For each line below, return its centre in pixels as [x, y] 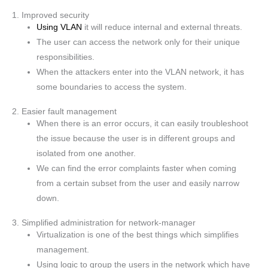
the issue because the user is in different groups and [136, 138]
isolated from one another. [86, 153]
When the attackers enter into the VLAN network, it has [141, 72]
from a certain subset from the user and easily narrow [138, 183]
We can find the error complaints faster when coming [137, 168]
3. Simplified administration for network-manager [104, 223]
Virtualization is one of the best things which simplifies [138, 234]
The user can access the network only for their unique [138, 42]
